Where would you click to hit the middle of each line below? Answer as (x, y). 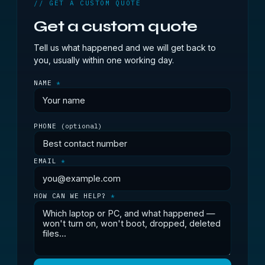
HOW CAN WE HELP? (72, 196)
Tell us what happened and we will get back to (125, 48)
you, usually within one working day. (104, 60)
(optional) (81, 126)
